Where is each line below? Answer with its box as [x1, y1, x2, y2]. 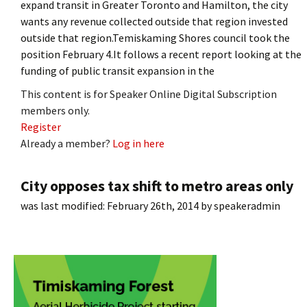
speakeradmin [214, 198, 280, 212]
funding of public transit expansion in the [21, 63, 214, 77]
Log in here [112, 136, 164, 150]
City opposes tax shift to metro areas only [21, 175, 293, 195]
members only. [21, 103, 90, 117]
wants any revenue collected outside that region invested [21, 14, 288, 28]
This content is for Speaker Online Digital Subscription [21, 86, 277, 101]
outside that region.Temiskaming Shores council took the [21, 30, 290, 45]
